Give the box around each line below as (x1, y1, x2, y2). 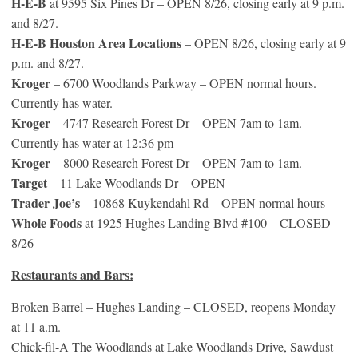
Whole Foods (11, 213, 82, 232)
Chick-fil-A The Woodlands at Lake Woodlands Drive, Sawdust (11, 337, 333, 355)
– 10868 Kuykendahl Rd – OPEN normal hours (80, 193, 325, 211)
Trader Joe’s (11, 193, 80, 212)
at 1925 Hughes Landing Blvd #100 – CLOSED (82, 213, 331, 231)
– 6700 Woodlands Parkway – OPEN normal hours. (50, 74, 316, 91)
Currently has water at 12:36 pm (11, 133, 173, 151)
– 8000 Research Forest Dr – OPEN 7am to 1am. (50, 153, 302, 171)
